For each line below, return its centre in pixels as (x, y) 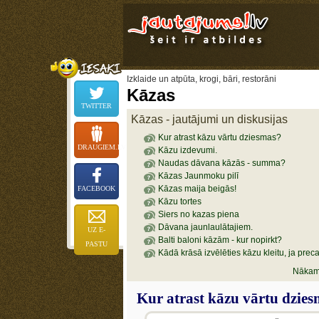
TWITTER (96, 106)
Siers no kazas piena (198, 214)
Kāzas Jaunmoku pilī (198, 176)
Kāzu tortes (179, 202)
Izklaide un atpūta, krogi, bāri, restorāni (202, 79)
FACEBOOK (96, 188)
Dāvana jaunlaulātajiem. (205, 227)
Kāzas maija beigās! (197, 189)
